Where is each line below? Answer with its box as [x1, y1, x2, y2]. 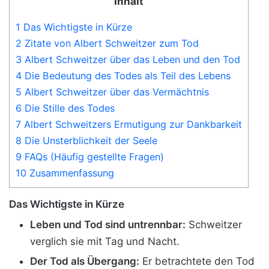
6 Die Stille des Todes [16, 101, 115, 114]
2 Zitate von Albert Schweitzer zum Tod [16, 37, 199, 49]
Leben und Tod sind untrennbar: [30, 219, 186, 231]
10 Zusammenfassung [16, 166, 114, 179]
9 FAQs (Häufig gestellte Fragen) [16, 150, 164, 163]
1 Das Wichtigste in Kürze [16, 20, 132, 33]
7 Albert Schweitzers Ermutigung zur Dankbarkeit [16, 118, 242, 130]
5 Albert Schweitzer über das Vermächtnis [16, 85, 209, 98]
